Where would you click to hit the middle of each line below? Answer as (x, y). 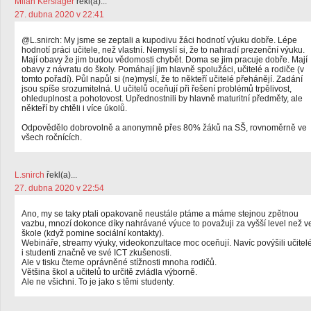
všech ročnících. (52, 137)
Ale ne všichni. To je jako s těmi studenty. (98, 282)
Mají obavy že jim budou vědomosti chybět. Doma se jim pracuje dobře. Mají (165, 60)
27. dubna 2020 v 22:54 (59, 188)
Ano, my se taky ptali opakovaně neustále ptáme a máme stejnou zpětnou (160, 214)
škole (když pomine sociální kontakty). (93, 233)
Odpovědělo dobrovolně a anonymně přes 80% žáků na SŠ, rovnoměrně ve (164, 128)
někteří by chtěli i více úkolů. (74, 108)
